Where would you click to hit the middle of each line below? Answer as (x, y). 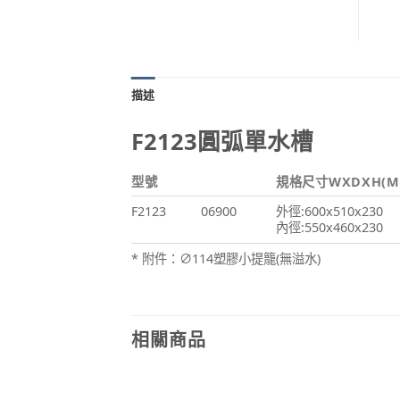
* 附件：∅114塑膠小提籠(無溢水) (226, 258)
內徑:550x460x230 (329, 227)
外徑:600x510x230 (329, 211)
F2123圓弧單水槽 (222, 142)
